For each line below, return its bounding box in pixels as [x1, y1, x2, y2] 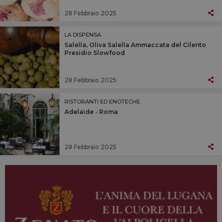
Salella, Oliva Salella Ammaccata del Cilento [64, 41, 206, 49]
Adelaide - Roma [64, 108, 118, 116]
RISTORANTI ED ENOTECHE [64, 98, 140, 106]
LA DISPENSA [64, 31, 101, 39]
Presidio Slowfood [64, 49, 125, 57]
